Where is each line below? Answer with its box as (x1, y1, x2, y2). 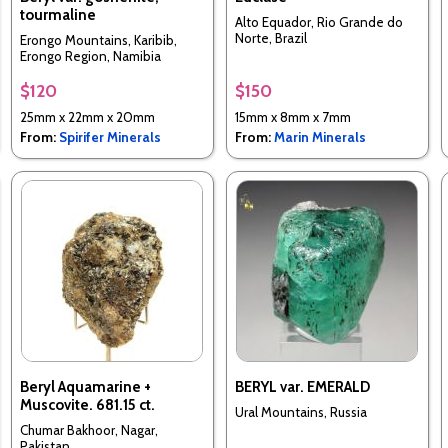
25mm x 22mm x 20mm (19, 109, 155, 126)
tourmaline (19, 6, 96, 25)
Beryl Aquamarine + (19, 378, 151, 397)
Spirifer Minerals (58, 129, 161, 146)
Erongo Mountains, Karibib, (19, 31, 177, 48)
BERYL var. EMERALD (234, 378, 370, 397)
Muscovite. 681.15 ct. (19, 396, 155, 415)
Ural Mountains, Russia (234, 403, 367, 420)
